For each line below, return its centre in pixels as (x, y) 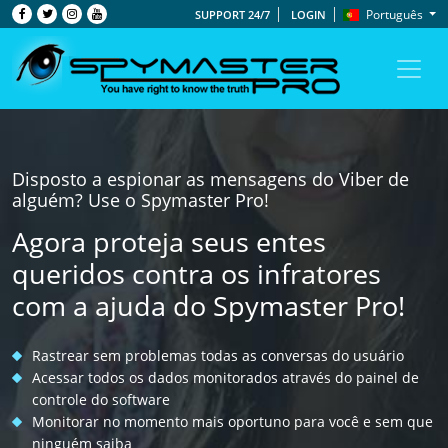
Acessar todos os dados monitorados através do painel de (225, 378)
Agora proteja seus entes (169, 242)
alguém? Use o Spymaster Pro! (140, 200)
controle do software (101, 400)
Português (394, 14)
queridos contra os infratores (196, 274)
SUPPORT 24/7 (232, 14)
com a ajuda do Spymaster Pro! (208, 306)
